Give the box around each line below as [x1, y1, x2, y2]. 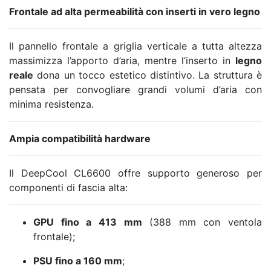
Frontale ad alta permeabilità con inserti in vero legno [9, 5, 260, 18]
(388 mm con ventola [142, 215, 262, 228]
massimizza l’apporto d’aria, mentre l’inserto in [9, 54, 235, 67]
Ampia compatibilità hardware [9, 132, 151, 145]
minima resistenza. [9, 97, 94, 110]
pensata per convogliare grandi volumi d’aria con [9, 83, 262, 96]
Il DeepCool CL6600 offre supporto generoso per [9, 166, 262, 179]
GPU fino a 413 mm [33, 215, 142, 228]
